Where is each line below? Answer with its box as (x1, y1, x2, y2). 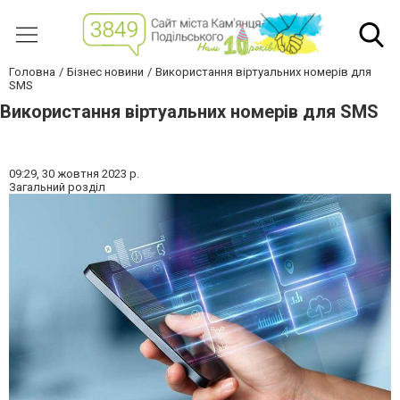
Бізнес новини (67, 65, 144, 79)
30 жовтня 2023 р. (42, 167, 139, 181)
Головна (9, 65, 55, 79)
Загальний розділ (9, 180, 105, 195)
